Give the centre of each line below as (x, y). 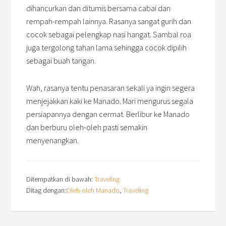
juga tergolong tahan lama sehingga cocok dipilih (107, 48)
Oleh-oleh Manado (93, 190)
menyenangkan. (53, 140)
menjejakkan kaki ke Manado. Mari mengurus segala (110, 101)
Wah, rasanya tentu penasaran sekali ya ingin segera (111, 88)
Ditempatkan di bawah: (61, 179)
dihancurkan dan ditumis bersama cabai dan (99, 8)
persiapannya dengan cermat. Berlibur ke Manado (108, 114)
